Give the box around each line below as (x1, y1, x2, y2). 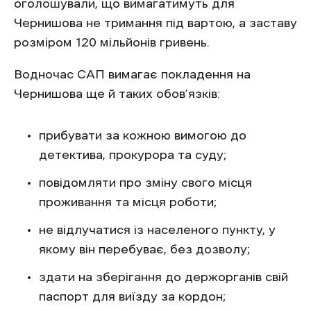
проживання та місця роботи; (39, 196, 217, 208)
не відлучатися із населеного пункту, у (39, 224, 276, 236)
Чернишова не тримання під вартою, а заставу (14, 17, 297, 29)
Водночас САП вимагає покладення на (14, 68, 251, 81)
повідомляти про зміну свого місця (39, 176, 252, 189)
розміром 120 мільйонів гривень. (14, 36, 210, 49)
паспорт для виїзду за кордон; (39, 290, 226, 303)
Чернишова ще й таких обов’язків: (14, 87, 220, 100)
